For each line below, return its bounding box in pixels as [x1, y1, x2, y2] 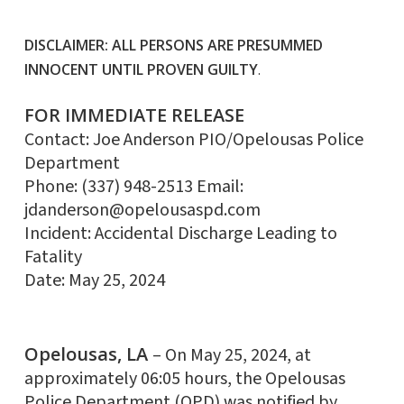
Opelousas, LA [23, 342, 152, 367]
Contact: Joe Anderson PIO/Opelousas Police [23, 127, 363, 153]
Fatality [23, 244, 82, 271]
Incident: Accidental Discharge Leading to [23, 221, 337, 247]
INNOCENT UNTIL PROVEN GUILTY [23, 60, 258, 80]
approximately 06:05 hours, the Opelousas [23, 366, 345, 392]
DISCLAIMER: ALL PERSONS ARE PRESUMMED [23, 35, 323, 56]
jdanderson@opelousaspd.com [23, 197, 261, 224]
